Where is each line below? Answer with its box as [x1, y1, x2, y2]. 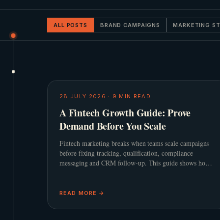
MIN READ [117, 93, 151, 100]
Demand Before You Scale [59, 119, 166, 133]
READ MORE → [59, 190, 105, 196]
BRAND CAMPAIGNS [100, 22, 161, 28]
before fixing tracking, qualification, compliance [59, 148, 193, 158]
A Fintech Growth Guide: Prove [59, 106, 191, 120]
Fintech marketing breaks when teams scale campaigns [59, 138, 209, 148]
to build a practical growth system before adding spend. [59, 168, 212, 177]
